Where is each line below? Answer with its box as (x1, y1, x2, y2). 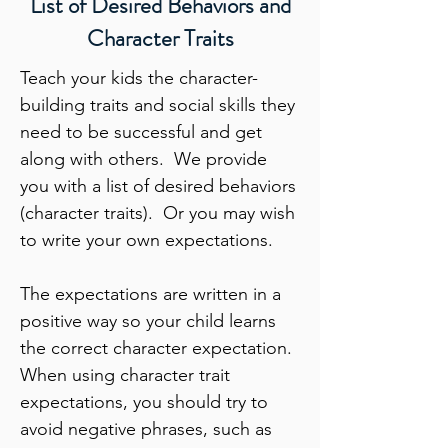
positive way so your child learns (20, 310, 276, 332)
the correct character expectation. (20, 337, 297, 359)
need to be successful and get (20, 121, 262, 143)
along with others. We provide (20, 148, 267, 170)
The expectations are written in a (20, 283, 281, 305)
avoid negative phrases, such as (20, 418, 272, 440)
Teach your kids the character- (20, 67, 258, 89)
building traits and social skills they (20, 94, 295, 116)
